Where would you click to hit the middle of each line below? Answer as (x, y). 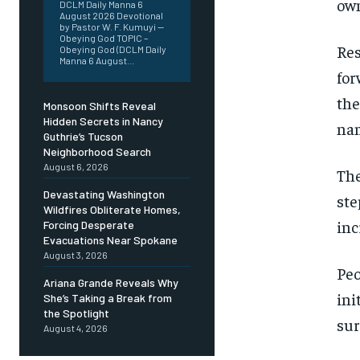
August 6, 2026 (76, 167)
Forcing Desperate (89, 225)
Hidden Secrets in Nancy (103, 121)
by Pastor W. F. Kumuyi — (112, 27)
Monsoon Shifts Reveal (100, 106)
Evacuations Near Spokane (110, 240)
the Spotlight (76, 313)
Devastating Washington (104, 194)
